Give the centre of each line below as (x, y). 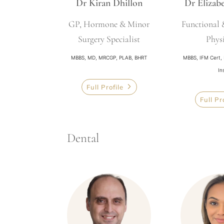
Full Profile (105, 87)
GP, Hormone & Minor (109, 24)
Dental (83, 138)
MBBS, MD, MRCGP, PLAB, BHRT (109, 58)
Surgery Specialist (109, 39)
